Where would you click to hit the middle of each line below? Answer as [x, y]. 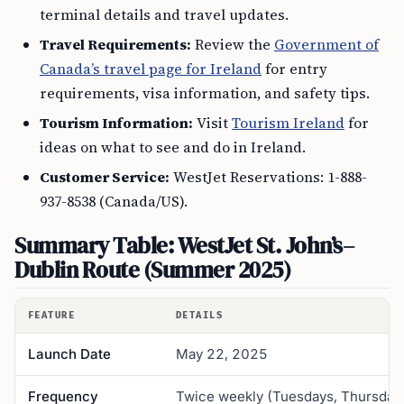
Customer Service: [105, 177]
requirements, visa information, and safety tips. [205, 93]
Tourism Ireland [288, 123]
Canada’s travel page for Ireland [151, 69]
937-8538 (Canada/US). [114, 201]
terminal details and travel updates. [164, 14]
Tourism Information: [116, 123]
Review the [233, 44]
